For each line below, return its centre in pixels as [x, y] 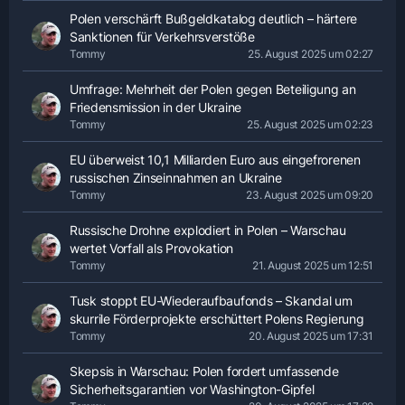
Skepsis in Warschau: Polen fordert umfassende [204, 371]
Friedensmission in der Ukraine [155, 107]
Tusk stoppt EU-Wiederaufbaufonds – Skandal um [211, 301]
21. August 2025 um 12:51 [313, 265]
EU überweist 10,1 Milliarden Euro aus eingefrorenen [215, 160]
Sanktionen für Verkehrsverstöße [162, 37]
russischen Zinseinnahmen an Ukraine [176, 178]
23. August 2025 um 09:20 [310, 195]
